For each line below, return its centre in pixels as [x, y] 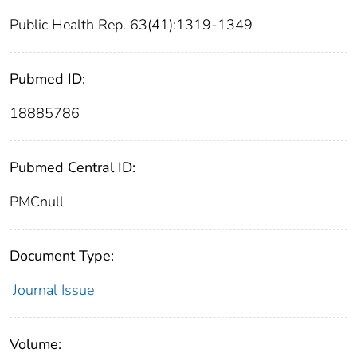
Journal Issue [53, 290]
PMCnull [37, 202]
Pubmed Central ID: [73, 168]
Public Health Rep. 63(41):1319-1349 [131, 25]
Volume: [35, 345]
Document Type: [62, 256]
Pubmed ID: [47, 79]
